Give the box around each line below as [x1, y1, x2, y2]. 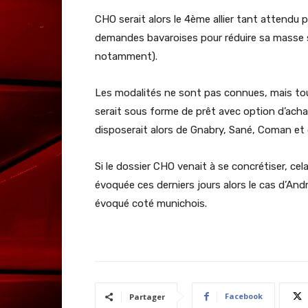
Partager [129, 291, 165, 302]
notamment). [95, 50, 157, 63]
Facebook [225, 291, 263, 302]
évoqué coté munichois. [95, 197, 207, 210]
